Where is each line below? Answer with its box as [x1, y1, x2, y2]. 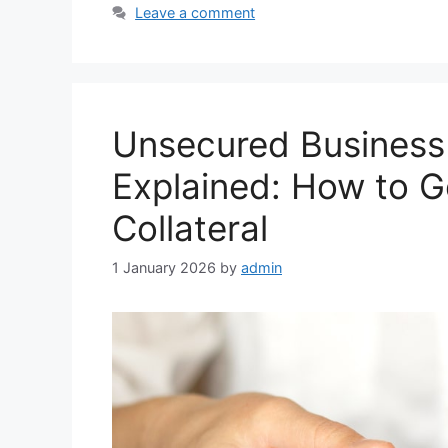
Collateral [112, 207, 268, 250]
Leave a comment [135, 4, 256, 22]
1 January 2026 [112, 258, 216, 276]
